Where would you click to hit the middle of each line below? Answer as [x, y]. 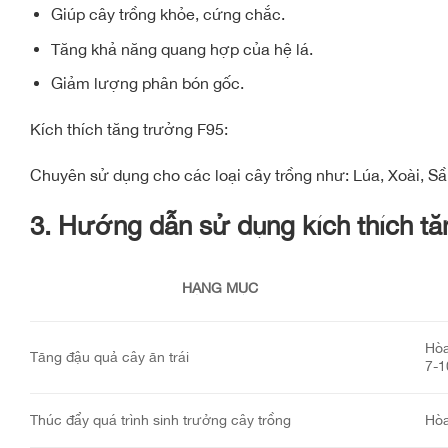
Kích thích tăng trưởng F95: [129, 128]
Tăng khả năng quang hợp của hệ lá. [181, 48]
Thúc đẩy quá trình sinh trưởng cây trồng [160, 420]
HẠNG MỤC [220, 287]
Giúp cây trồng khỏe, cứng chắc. [167, 13]
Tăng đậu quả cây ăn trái [109, 357]
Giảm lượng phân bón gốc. [147, 83]
